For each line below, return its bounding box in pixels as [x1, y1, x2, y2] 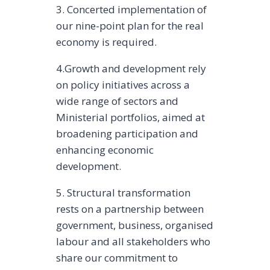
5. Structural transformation [55, 185, 190, 199]
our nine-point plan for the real [55, 18, 204, 33]
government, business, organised [55, 218, 213, 232]
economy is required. [55, 34, 157, 49]
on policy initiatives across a [55, 77, 190, 92]
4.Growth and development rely [55, 61, 206, 75]
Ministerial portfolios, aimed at [55, 110, 205, 124]
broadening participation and [55, 126, 198, 140]
